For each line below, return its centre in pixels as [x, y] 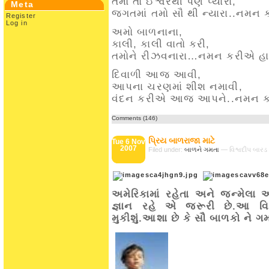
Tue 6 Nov [128, 142]
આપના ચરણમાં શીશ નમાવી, [177, 87]
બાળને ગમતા [202, 150]
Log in [17, 23]
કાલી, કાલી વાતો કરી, [161, 44]
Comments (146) [134, 118]
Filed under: [166, 150]
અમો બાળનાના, [147, 32]
